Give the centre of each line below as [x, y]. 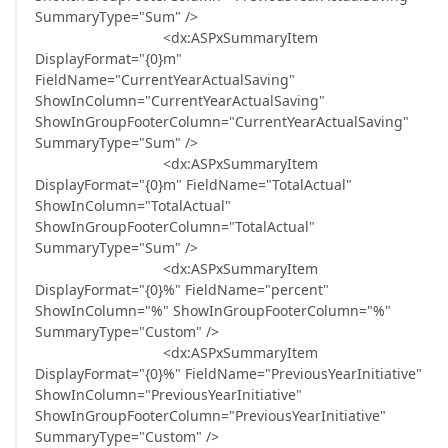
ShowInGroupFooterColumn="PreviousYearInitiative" [210, 415]
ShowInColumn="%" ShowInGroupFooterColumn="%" [213, 310]
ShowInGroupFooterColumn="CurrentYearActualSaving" [222, 121]
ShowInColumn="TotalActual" [133, 205]
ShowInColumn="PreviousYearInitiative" [168, 394]
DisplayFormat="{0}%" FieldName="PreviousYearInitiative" [228, 373]
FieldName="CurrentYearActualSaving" [165, 79]
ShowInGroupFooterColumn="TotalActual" [175, 226]
